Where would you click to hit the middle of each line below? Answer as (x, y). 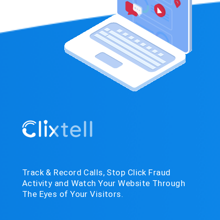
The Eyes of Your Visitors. (73, 194)
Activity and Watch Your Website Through (103, 183)
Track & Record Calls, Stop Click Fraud (96, 172)
